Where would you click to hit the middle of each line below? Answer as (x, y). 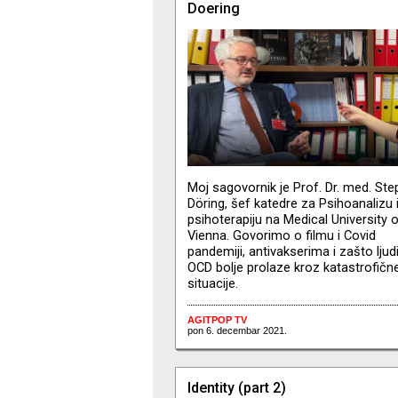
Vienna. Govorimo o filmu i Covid (281, 235)
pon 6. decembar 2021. (237, 330)
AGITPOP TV (217, 319)
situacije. (212, 283)
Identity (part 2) (236, 387)
